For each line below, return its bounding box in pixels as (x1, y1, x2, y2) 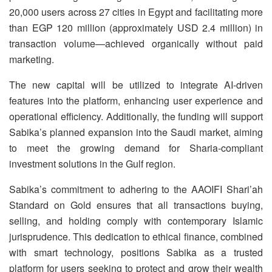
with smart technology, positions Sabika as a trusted (9, 245, 263, 260)
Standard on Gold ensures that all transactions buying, (9, 198, 263, 212)
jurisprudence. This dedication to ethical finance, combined (9, 229, 263, 244)
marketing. (9, 52, 54, 67)
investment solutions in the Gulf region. (9, 157, 175, 171)
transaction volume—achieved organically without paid (9, 36, 263, 51)
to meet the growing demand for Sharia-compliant (9, 141, 263, 155)
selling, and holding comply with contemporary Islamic (9, 214, 263, 228)
